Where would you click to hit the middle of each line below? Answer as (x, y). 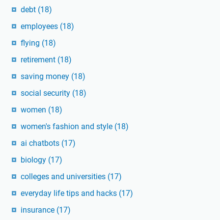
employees (40, 27)
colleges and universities (64, 177)
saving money (46, 77)
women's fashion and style (68, 127)
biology (34, 160)
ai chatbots (41, 143)
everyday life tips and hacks (70, 193)
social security (46, 93)
